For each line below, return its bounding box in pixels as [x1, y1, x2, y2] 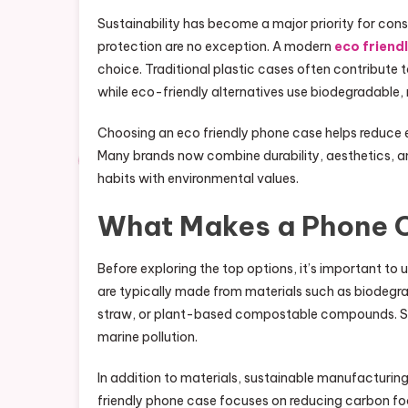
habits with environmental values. [97, 170, 299, 187]
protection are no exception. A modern [97, 38, 334, 55]
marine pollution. [97, 329, 198, 345]
